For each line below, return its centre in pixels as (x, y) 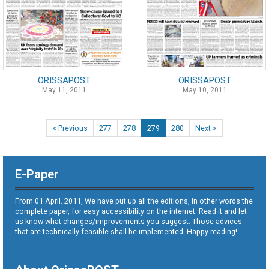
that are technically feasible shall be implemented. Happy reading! (126, 231)
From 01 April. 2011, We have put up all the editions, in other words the (134, 201)
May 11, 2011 (64, 90)
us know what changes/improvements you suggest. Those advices (128, 221)
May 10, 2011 (205, 90)
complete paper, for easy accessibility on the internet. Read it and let (131, 211)
